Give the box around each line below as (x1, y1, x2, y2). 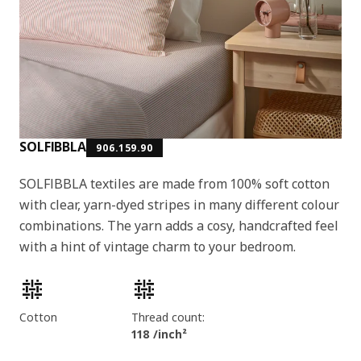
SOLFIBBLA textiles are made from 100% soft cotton (19, 174, 330, 193)
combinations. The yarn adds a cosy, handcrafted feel (19, 216, 338, 234)
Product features (19, 276, 108, 292)
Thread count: (131, 309, 205, 325)
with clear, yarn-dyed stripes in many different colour (19, 195, 339, 214)
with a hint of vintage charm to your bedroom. (19, 237, 296, 255)
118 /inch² (131, 326, 187, 342)
